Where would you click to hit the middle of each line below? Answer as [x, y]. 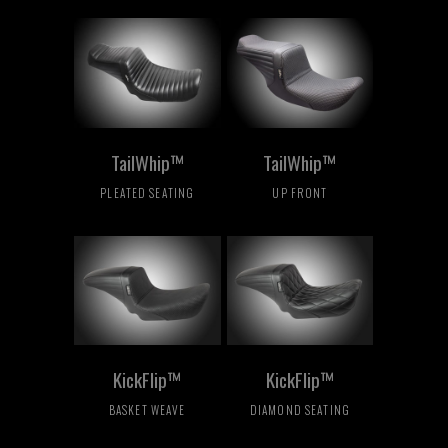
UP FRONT [300, 192]
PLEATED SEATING [147, 192]
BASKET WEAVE [147, 410]
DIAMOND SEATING [300, 410]
